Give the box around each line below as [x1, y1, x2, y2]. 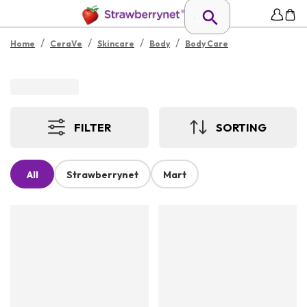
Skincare [97, 38, 134, 49]
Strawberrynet [66, 169, 138, 182]
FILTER [74, 120, 112, 134]
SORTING [215, 120, 267, 134]
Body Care [185, 38, 228, 49]
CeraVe [50, 38, 82, 49]
